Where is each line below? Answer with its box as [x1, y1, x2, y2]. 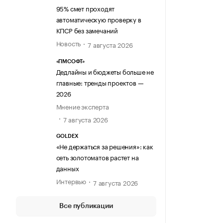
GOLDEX [56, 133, 79, 139]
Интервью [56, 175, 86, 186]
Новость [56, 37, 81, 48]
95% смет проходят [56, 2, 115, 13]
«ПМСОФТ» [56, 59, 85, 65]
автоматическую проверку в [56, 13, 141, 24]
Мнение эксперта [56, 101, 109, 111]
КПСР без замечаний [56, 24, 118, 35]
